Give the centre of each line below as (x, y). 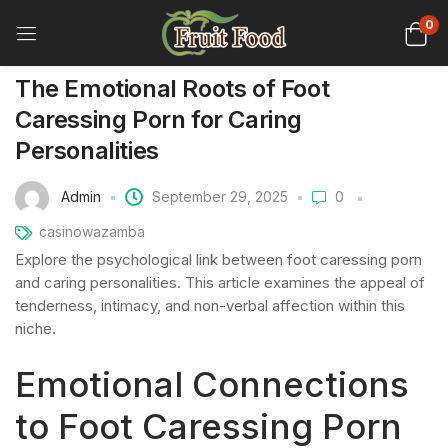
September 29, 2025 (220, 196)
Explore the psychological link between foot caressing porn (218, 259)
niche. (35, 328)
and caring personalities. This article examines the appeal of (220, 282)
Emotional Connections (212, 384)
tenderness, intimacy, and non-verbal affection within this (210, 305)
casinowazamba (92, 231)
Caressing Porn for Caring (159, 119)
